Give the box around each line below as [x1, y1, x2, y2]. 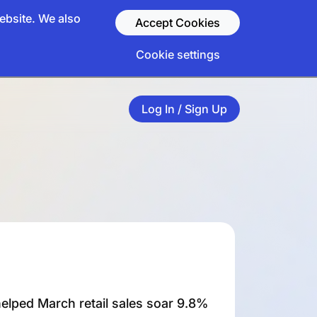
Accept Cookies [135, 15, 220, 30]
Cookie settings [135, 47, 220, 62]
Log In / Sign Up [142, 101, 228, 116]
